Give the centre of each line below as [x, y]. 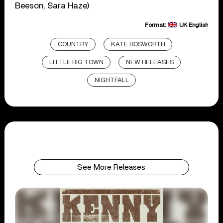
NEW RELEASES [150, 62]
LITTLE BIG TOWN [77, 62]
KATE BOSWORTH [138, 44]
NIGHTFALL [111, 80]
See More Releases [111, 167]
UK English [193, 25]
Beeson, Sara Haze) [53, 5]
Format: [156, 25]
